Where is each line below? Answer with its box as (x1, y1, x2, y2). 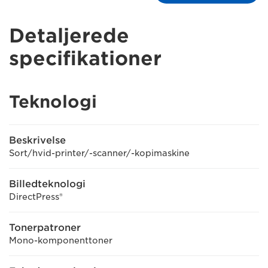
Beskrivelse (9, 135, 66, 146)
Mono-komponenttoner (9, 236, 112, 245)
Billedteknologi (9, 178, 86, 190)
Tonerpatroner (9, 222, 81, 233)
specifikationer (9, 47, 162, 70)
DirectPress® (9, 192, 63, 202)
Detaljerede (9, 24, 129, 47)
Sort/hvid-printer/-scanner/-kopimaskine (9, 148, 190, 158)
